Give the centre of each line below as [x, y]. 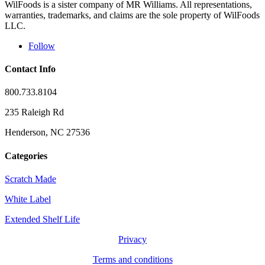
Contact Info [30, 69]
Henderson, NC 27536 [47, 132]
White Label [28, 199]
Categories [26, 156]
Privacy [132, 239]
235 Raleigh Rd [34, 112]
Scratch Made [30, 179]
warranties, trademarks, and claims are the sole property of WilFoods [132, 15]
